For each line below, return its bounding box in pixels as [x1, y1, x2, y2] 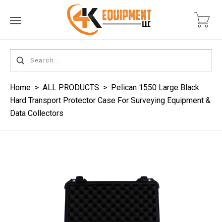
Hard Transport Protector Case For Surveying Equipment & [10, 96, 211, 105]
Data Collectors [10, 109, 63, 118]
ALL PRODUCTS [43, 83, 99, 92]
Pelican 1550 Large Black [111, 83, 199, 92]
